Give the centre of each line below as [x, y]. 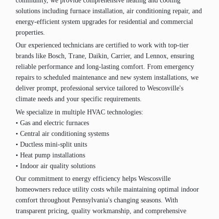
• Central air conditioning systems [62, 133]
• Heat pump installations [50, 155]
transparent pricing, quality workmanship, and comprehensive [101, 211]
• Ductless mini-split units [51, 144]
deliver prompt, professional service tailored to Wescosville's [99, 88]
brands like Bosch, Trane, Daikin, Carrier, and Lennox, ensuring [105, 56]
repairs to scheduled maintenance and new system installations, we [107, 78]
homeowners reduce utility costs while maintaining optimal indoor [107, 190]
